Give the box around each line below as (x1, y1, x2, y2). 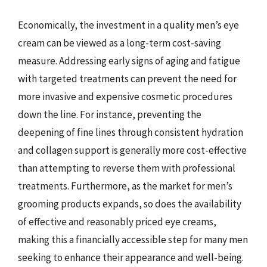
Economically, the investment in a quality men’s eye (18, 18, 239, 32)
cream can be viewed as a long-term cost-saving (18, 36, 221, 49)
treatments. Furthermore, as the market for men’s (18, 179, 232, 193)
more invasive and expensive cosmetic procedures (18, 89, 232, 103)
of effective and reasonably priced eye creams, (18, 215, 216, 228)
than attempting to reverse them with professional (18, 161, 235, 175)
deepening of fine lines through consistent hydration (18, 125, 243, 139)
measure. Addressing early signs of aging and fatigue (18, 54, 240, 67)
